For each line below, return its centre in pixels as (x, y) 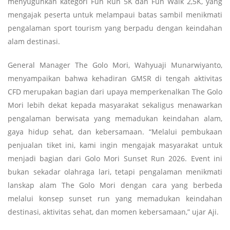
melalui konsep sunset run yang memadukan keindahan (115, 198)
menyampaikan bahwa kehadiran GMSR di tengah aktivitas (115, 78)
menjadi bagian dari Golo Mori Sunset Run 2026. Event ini (115, 158)
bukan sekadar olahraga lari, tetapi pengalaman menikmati (115, 171)
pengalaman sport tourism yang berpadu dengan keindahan (115, 28)
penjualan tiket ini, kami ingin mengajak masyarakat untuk (115, 145)
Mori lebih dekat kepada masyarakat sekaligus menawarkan (115, 105)
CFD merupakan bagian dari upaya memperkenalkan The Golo (115, 91)
